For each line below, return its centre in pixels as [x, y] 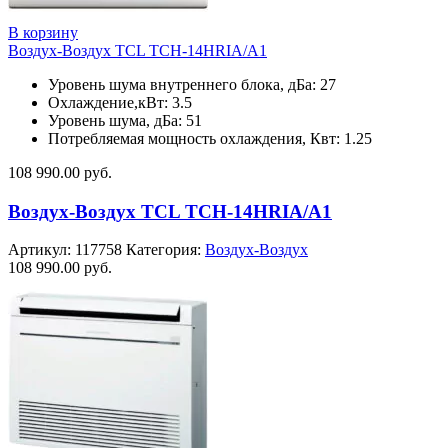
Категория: [165, 250]
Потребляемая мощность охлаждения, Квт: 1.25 [210, 138]
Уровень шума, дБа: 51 [125, 120]
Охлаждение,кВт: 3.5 [120, 102]
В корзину [43, 32]
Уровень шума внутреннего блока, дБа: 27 [192, 84]
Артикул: [41, 250]
